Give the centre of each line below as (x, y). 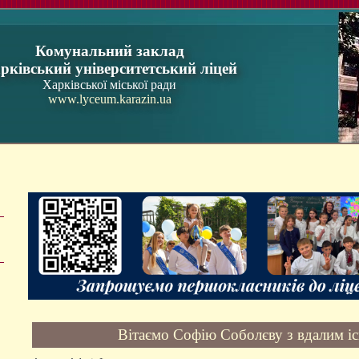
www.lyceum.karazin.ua (109, 99)
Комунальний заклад (109, 51)
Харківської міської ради (109, 85)
